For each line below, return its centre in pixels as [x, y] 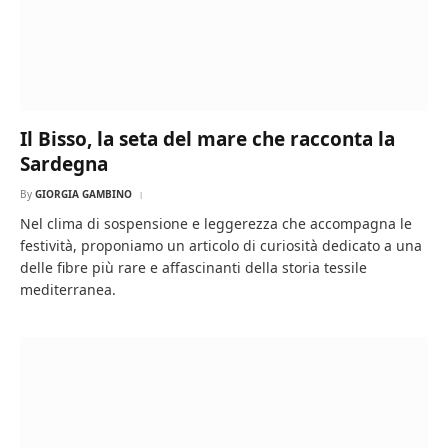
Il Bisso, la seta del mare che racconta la [207, 138]
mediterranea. [68, 289]
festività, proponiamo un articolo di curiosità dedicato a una [221, 245]
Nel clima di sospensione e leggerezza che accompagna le [216, 223]
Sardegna [64, 163]
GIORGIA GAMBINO [83, 193]
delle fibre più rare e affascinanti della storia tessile [193, 267]
